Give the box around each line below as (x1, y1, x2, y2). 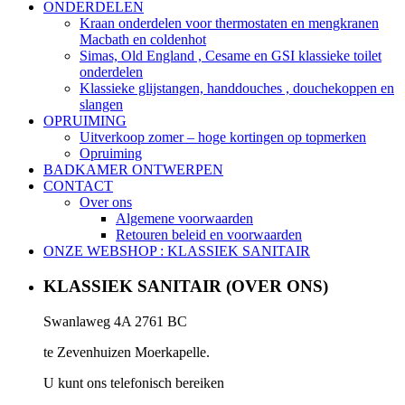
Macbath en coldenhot (80, 32, 206, 48)
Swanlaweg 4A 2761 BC (43, 313, 187, 329)
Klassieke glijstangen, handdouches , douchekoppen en (80, 80, 394, 97)
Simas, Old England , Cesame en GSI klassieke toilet (80, 48, 381, 64)
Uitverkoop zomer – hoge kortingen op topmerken (80, 129, 366, 146)
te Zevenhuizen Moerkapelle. (43, 344, 210, 360)
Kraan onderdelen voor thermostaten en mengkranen (80, 15, 379, 32)
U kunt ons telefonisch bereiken (43, 374, 224, 391)
